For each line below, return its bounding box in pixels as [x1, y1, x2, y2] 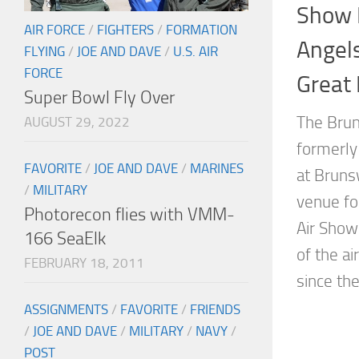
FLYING [24, 43, 65, 60]
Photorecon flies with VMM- [24, 204, 235, 226]
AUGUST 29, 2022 [24, 114, 130, 131]
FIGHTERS [97, 22, 154, 38]
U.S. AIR [173, 43, 218, 60]
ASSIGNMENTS [24, 301, 108, 318]
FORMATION [166, 22, 237, 38]
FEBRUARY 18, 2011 [24, 255, 144, 272]
